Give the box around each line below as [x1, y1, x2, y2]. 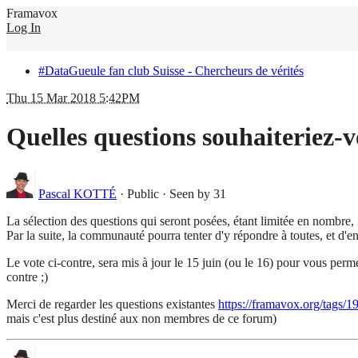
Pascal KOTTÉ [38, 186, 117, 201]
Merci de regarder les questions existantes [6, 296, 218, 311]
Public [127, 186, 159, 201]
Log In [6, 21, 41, 34]
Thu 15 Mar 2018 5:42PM [6, 91, 140, 105]
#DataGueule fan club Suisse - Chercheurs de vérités [38, 64, 304, 78]
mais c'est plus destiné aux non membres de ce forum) [6, 311, 276, 325]
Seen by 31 [169, 186, 226, 201]
